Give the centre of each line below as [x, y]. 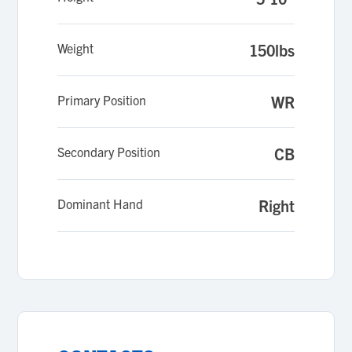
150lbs [271, 50]
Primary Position [102, 100]
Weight [76, 48]
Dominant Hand [101, 203]
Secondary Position [109, 152]
